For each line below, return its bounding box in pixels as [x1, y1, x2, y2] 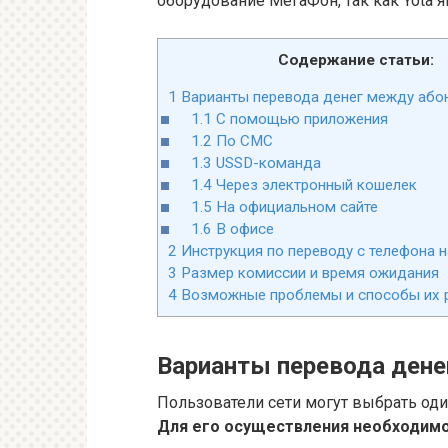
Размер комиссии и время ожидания [177, 264, 439, 283]
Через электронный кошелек [211, 176, 417, 195]
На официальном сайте [211, 198, 378, 217]
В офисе [211, 220, 274, 239]
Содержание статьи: [278, 51, 434, 69]
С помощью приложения [211, 110, 388, 129]
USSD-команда [211, 154, 321, 173]
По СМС [211, 132, 273, 151]
